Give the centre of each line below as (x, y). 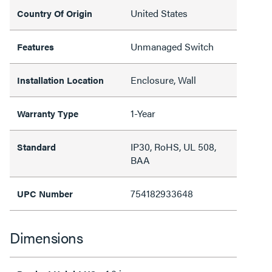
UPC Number (45, 193)
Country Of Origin (55, 13)
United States (159, 13)
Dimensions (46, 237)
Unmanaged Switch (172, 46)
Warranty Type (48, 113)
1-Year (143, 113)
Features (36, 46)
